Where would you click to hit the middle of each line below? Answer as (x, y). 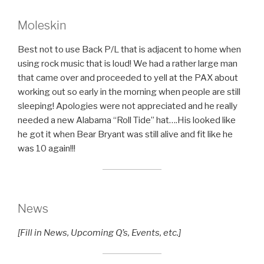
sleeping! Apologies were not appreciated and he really (128, 106)
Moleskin (42, 26)
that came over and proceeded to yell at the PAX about (128, 78)
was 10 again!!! (47, 149)
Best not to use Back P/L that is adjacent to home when (129, 50)
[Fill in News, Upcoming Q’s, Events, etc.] (99, 233)
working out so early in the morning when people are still (129, 92)
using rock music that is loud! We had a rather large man (128, 64)
